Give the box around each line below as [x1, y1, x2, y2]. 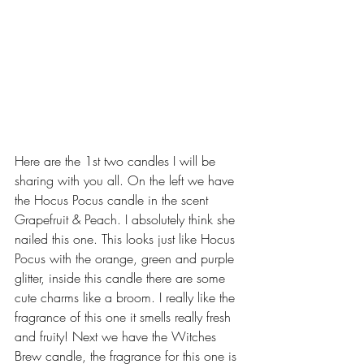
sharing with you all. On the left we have [15, 171, 238, 189]
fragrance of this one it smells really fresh [15, 307, 235, 326]
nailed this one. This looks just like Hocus [15, 229, 239, 248]
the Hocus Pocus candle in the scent [15, 190, 212, 209]
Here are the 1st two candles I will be [15, 151, 219, 170]
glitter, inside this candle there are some [15, 268, 229, 287]
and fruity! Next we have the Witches [15, 327, 220, 345]
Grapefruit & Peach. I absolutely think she [15, 210, 239, 228]
